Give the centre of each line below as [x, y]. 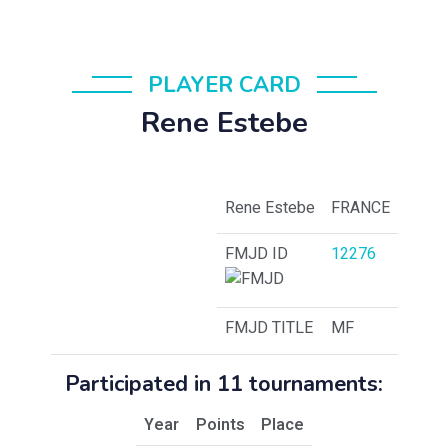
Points [220, 425]
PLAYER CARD [224, 85]
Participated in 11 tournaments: [224, 384]
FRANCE [360, 208]
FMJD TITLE [268, 328]
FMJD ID [256, 254]
